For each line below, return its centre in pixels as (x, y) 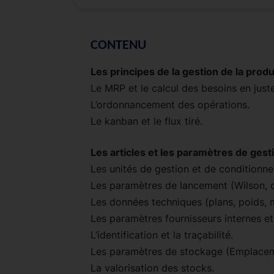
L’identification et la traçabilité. (162, 235)
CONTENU (118, 45)
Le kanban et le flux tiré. (146, 121)
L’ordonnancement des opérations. (170, 104)
